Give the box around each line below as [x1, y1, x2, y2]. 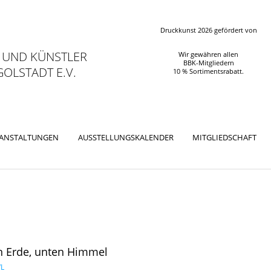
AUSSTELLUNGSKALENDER [77, 131, 174, 143]
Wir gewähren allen [178, 50, 239, 59]
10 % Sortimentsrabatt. [173, 67, 244, 76]
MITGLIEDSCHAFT [192, 131, 257, 143]
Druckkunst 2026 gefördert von [160, 26, 257, 34]
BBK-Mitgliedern [183, 59, 234, 67]
